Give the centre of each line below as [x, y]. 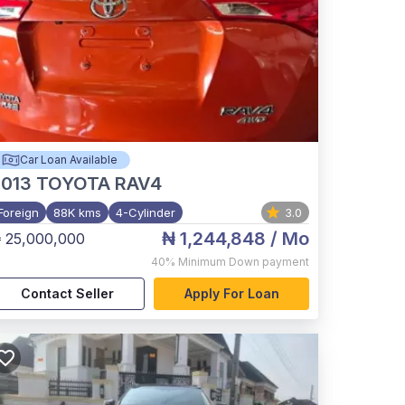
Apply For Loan [231, 294]
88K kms [77, 212]
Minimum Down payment [243, 262]
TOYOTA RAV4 [99, 184]
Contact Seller [67, 294]
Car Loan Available [69, 160]
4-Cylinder [145, 212]
